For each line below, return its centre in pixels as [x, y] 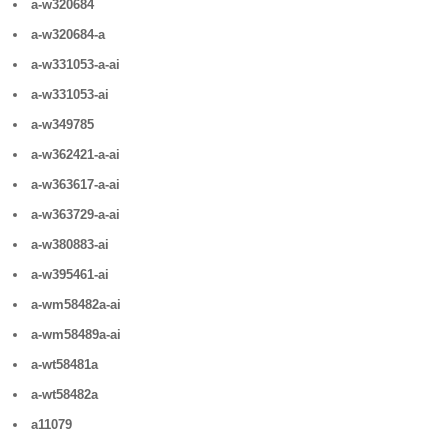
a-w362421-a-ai [76, 154]
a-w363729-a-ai [76, 214]
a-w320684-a [68, 34]
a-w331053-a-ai [76, 64]
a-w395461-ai [70, 274]
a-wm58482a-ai [76, 304]
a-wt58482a [65, 394]
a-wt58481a [65, 364]
